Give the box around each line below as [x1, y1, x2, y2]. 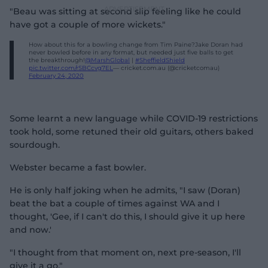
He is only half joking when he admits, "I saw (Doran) [10, 185, 240, 196]
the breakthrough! [29, 56, 85, 64]
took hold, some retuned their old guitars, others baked [10, 126, 254, 137]
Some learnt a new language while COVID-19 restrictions [10, 113, 258, 124]
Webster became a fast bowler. [10, 162, 146, 173]
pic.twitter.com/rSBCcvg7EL [29, 64, 113, 72]
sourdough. [10, 139, 60, 150]
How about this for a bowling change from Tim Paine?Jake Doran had [29, 41, 243, 48]
